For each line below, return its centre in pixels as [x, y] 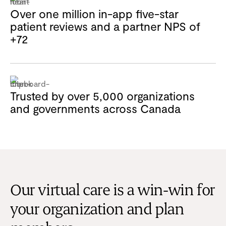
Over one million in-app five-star [94, 13]
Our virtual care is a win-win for [112, 191]
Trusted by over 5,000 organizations [102, 96]
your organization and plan [97, 210]
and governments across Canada [95, 108]
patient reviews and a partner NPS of [105, 26]
